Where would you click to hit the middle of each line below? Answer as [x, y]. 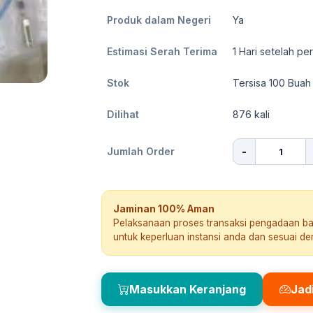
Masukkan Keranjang [188, 289]
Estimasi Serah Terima [162, 51]
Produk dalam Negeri [159, 20]
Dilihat [123, 114]
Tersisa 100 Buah [272, 83]
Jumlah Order [141, 151]
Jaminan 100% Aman [164, 209]
